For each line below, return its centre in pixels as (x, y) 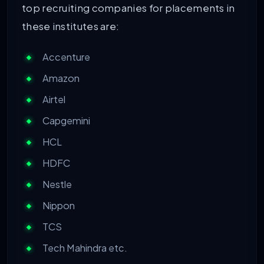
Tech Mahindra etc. (85, 248)
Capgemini (66, 121)
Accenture (66, 57)
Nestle (57, 184)
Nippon (59, 206)
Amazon (61, 78)
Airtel (54, 100)
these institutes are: (71, 26)
